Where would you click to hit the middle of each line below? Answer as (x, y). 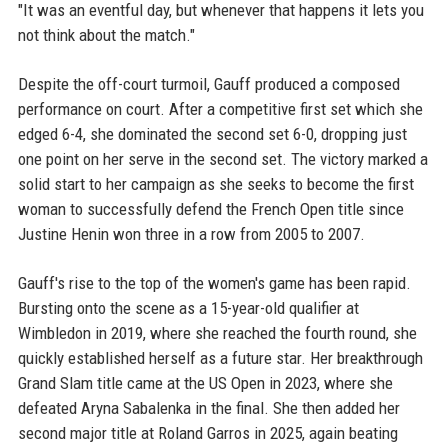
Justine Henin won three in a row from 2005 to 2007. (191, 234)
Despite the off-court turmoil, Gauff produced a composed (208, 84)
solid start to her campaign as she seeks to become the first (215, 184)
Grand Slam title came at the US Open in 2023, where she (205, 383)
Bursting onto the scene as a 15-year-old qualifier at (188, 308)
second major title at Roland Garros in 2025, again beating (207, 433)
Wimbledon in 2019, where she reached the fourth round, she (217, 333)
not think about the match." (106, 35)
